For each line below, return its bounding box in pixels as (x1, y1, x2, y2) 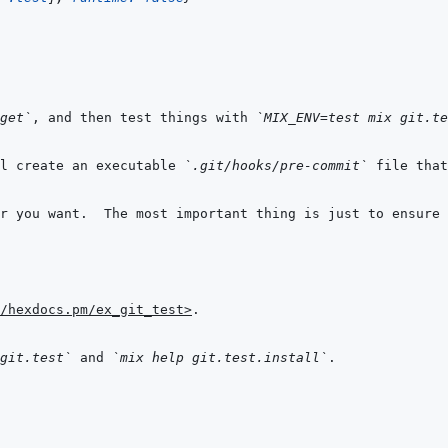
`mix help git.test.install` (112, 350, 328, 366)
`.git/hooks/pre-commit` (184, 158, 368, 174)
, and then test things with (32, 110, 256, 126)
